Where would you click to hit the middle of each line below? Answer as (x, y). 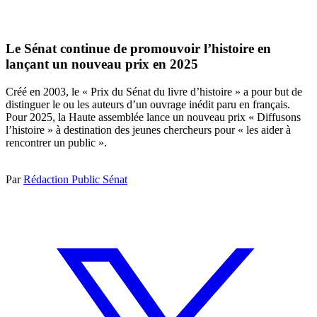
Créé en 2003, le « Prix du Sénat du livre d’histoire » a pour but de (154, 91)
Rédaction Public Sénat (75, 179)
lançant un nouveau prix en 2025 (102, 64)
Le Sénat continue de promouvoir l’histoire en (138, 49)
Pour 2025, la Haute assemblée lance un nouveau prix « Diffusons (153, 117)
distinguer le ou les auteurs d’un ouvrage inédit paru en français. (148, 104)
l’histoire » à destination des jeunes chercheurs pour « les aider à (148, 129)
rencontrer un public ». (56, 142)
